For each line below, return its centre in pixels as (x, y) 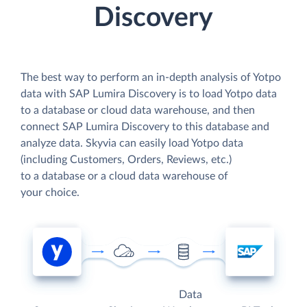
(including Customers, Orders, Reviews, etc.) (126, 159)
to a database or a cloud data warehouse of (124, 176)
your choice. (50, 192)
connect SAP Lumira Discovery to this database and (145, 126)
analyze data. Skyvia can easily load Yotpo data (132, 143)
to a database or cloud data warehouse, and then (138, 110)
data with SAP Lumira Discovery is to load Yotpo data (149, 94)
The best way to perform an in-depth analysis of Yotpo (151, 77)
